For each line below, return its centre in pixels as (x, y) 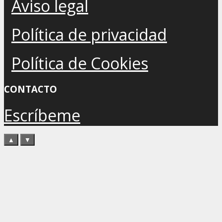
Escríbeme (42, 115)
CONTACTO (30, 89)
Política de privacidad (89, 34)
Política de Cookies (80, 63)
